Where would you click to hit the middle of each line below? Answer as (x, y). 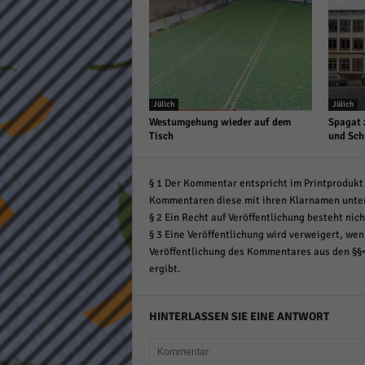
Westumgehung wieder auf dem (220, 122)
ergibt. (164, 269)
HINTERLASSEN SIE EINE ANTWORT (239, 317)
